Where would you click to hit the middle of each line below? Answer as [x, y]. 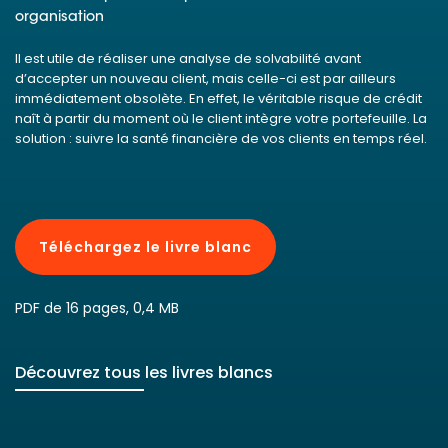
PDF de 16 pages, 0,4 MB [97, 307]
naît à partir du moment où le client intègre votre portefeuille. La [221, 118]
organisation [59, 17]
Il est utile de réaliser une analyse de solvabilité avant [188, 58]
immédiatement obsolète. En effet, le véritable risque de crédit [218, 98]
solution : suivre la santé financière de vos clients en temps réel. [221, 138]
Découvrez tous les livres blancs [144, 372]
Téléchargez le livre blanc [145, 246]
